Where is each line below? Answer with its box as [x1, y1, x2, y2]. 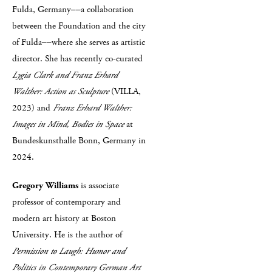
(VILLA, [109, 85, 141, 98]
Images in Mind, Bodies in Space [12, 118, 124, 131]
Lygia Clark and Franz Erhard [12, 69, 118, 81]
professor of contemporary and [12, 195, 121, 208]
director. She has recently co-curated [12, 52, 143, 65]
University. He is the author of [12, 228, 122, 241]
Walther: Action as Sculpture [12, 85, 109, 98]
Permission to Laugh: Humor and [12, 245, 125, 257]
